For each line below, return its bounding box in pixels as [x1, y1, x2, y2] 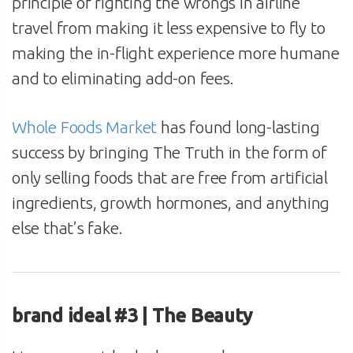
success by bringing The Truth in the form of [12, 142, 327, 162]
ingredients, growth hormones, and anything [12, 192, 330, 212]
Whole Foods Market [12, 117, 158, 136]
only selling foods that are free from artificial [12, 167, 328, 187]
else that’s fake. [12, 217, 123, 237]
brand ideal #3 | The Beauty [12, 304, 252, 326]
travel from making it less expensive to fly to [12, 17, 325, 37]
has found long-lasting [157, 117, 320, 136]
